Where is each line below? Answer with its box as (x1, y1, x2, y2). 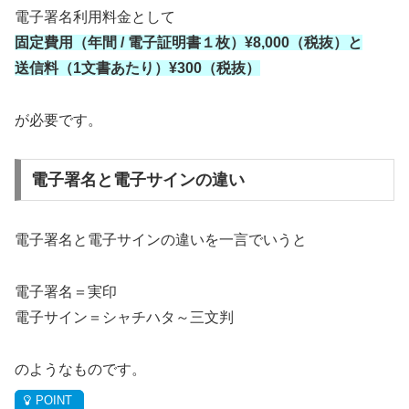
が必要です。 (15, 111, 102, 128)
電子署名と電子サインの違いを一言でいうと (15, 232, 307, 248)
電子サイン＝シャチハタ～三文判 (15, 309, 234, 326)
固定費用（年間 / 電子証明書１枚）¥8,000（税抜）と (15, 34, 362, 50)
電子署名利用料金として (15, 8, 175, 25)
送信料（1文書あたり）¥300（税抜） (15, 59, 260, 76)
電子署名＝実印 (15, 284, 117, 300)
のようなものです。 (15, 361, 146, 377)
